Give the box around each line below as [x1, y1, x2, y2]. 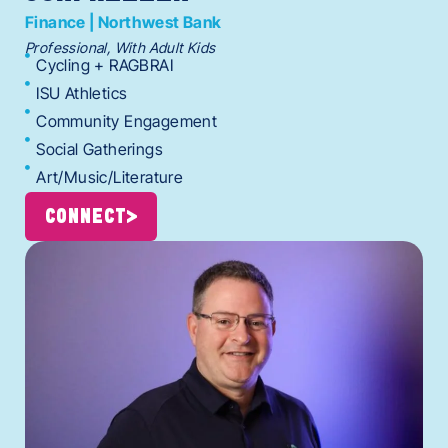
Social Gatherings [36, 138, 164, 159]
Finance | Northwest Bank [25, 11, 222, 32]
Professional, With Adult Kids [25, 38, 216, 56]
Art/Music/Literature [36, 166, 184, 187]
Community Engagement [36, 110, 218, 131]
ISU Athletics [36, 82, 128, 103]
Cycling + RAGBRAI [36, 54, 174, 75]
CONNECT [45, 206, 127, 227]
